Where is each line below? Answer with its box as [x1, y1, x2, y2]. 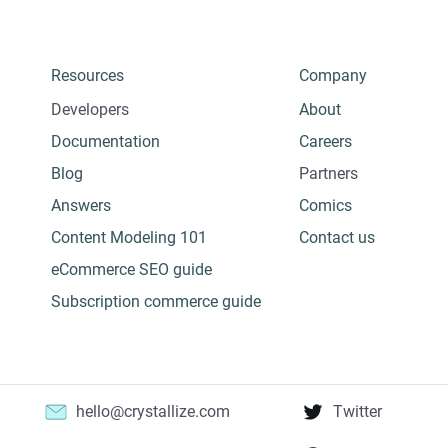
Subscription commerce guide [50, 292, 261, 312]
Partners [299, 164, 358, 184]
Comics [299, 196, 352, 216]
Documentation [50, 132, 160, 152]
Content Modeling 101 [50, 228, 207, 248]
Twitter [332, 402, 382, 422]
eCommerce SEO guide [50, 260, 212, 280]
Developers [50, 100, 129, 120]
